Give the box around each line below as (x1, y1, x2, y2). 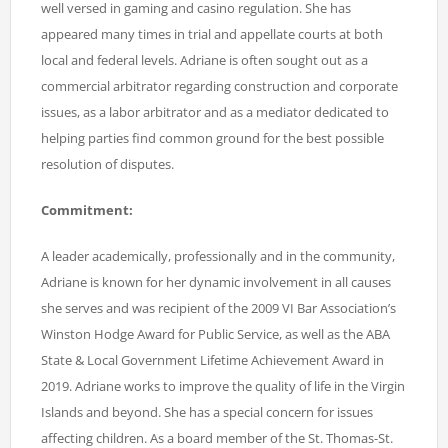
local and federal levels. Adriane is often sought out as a (41, 50, 368, 69)
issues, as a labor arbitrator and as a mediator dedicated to (41, 102, 389, 121)
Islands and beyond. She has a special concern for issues (41, 402, 373, 421)
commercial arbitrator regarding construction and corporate (41, 76, 398, 95)
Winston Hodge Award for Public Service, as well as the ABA (41, 324, 390, 343)
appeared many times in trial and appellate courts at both (41, 24, 383, 43)
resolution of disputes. (41, 154, 174, 173)
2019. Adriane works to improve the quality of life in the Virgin (41, 376, 405, 395)
